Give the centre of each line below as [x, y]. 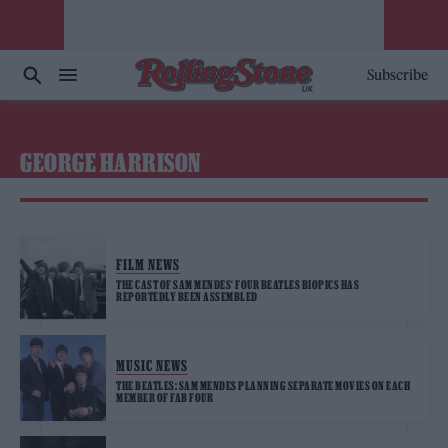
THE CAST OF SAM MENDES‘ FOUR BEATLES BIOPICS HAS [237, 284]
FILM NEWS [148, 264]
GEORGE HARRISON [110, 162]
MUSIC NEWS [152, 365]
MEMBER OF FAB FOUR [164, 397]
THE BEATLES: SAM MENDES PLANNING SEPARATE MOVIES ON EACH [263, 385]
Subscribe [397, 75]
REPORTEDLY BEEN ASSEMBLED [187, 296]
